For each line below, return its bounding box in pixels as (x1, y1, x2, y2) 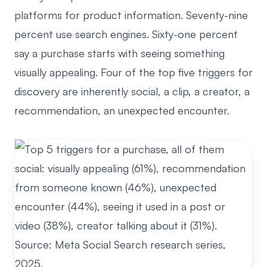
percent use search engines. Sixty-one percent (14, 27, 238, 41)
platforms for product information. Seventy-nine (14, 8, 248, 21)
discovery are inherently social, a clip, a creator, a (14, 85, 250, 98)
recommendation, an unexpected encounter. (14, 104, 229, 117)
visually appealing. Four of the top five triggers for (14, 66, 253, 79)
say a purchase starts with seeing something (14, 46, 225, 60)
